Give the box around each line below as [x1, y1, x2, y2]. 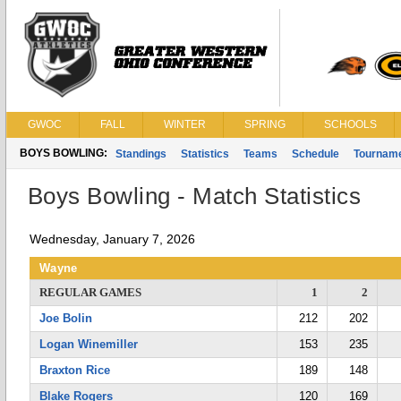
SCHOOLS [324, 118, 377, 131]
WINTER [164, 118, 206, 131]
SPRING [244, 118, 286, 131]
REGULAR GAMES [39, 286, 141, 299]
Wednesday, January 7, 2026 [30, 232, 195, 246]
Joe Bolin [39, 311, 92, 325]
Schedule [292, 148, 339, 160]
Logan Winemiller [39, 337, 138, 351]
